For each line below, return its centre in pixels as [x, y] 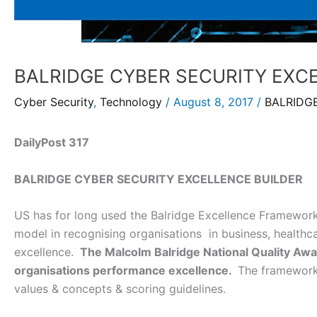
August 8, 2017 [215, 102]
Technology [131, 102]
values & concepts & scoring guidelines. [120, 289]
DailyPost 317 [52, 142]
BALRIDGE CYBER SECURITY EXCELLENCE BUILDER [158, 179]
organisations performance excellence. [124, 271]
